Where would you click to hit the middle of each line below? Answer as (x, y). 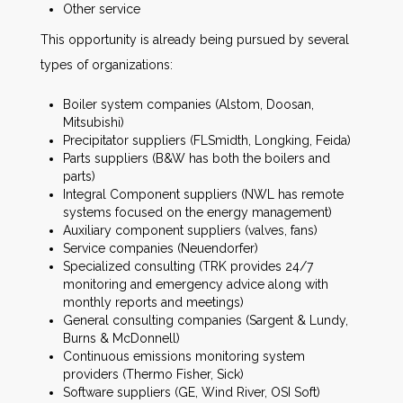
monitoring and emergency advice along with (196, 284)
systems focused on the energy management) (197, 212)
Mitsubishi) (94, 122)
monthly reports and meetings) (153, 302)
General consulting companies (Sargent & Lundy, (206, 320)
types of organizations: (107, 65)
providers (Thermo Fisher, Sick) (153, 374)
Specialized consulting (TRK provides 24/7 (188, 266)
